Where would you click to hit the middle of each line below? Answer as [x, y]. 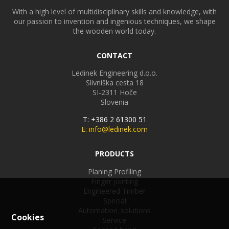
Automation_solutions [114, 211]
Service [114, 220]
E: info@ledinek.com [114, 129]
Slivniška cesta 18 [114, 83]
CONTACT [114, 56]
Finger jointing [114, 181]
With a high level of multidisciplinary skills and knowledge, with [114, 12]
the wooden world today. [114, 31]
